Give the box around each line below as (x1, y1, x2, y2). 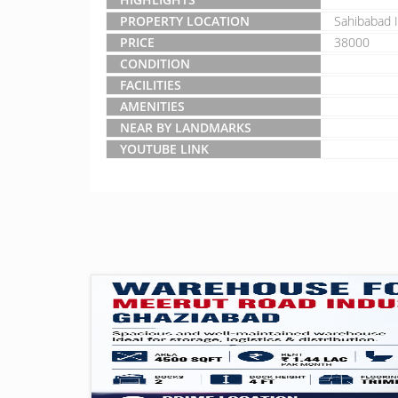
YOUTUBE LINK (120, 140, 209, 157)
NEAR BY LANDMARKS (120, 119, 251, 136)
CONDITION (120, 55, 190, 72)
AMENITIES (120, 98, 185, 115)
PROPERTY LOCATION (120, 12, 250, 29)
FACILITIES (120, 76, 181, 93)
